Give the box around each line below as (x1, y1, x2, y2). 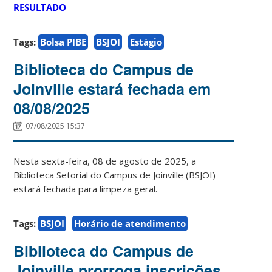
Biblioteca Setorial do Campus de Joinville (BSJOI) (13, 168, 216, 181)
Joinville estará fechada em (13, 77, 211, 100)
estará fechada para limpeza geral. (13, 182, 158, 195)
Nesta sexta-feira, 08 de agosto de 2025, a (13, 154, 197, 167)
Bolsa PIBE (40, 35, 87, 48)
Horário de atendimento (74, 217, 186, 229)
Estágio (130, 35, 163, 48)
